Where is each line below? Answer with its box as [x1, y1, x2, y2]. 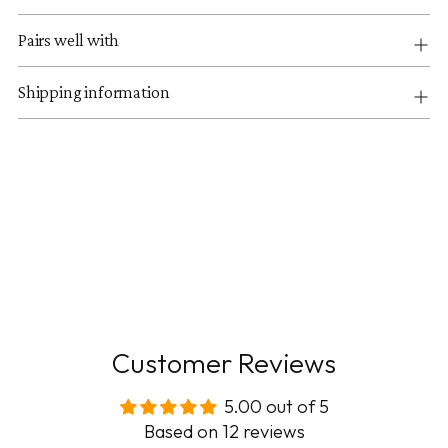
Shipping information [18, 81, 170, 102]
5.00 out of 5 [223, 394, 329, 418]
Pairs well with [18, 29, 120, 50]
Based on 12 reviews [143, 419, 305, 443]
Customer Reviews [112, 345, 336, 380]
